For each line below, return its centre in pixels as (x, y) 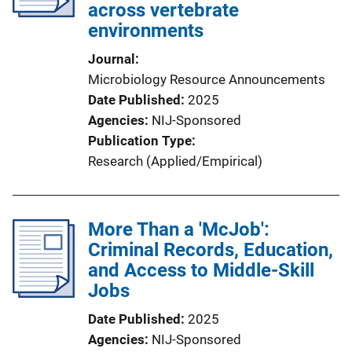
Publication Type (140, 141)
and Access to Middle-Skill (201, 270)
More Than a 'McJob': (179, 229)
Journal (112, 59)
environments (146, 31)
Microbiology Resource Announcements (207, 79)
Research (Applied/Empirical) (175, 161)
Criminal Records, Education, (211, 250)
